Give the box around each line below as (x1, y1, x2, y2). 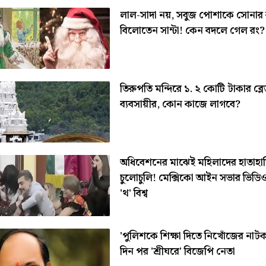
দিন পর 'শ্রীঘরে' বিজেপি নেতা (119, 243, 235, 260)
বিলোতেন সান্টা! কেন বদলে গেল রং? (119, 22, 265, 39)
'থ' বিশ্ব (119, 185, 148, 202)
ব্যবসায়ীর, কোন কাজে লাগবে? (119, 96, 240, 113)
